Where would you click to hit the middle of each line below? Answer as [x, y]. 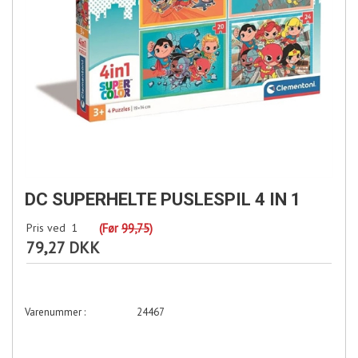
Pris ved [46, 228]
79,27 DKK [63, 248]
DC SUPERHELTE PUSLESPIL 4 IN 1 [163, 200]
